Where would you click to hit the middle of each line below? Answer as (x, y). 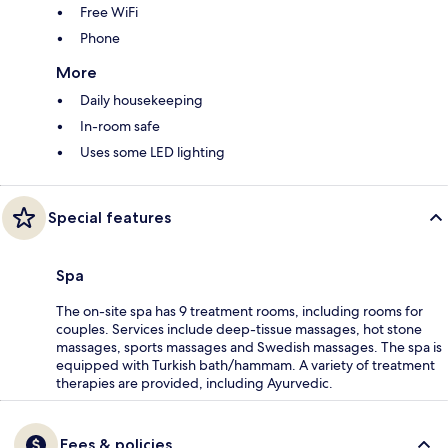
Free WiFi (109, 12)
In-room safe (120, 126)
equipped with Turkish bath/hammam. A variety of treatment (245, 365)
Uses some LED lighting (152, 152)
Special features (109, 218)
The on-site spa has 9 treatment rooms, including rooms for (239, 311)
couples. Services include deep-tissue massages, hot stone (239, 329)
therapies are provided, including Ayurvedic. (194, 383)
